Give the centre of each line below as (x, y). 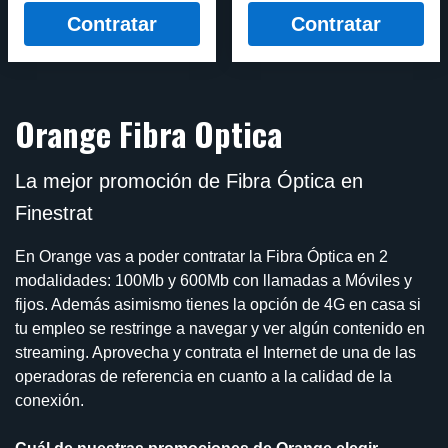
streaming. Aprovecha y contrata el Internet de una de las (215, 352)
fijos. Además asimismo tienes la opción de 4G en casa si (218, 304)
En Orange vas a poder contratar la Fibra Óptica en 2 (201, 256)
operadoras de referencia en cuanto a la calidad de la (203, 376)
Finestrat (54, 212)
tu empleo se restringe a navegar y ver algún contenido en (220, 328)
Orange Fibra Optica (148, 133)
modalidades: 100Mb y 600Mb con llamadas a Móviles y (213, 280)
